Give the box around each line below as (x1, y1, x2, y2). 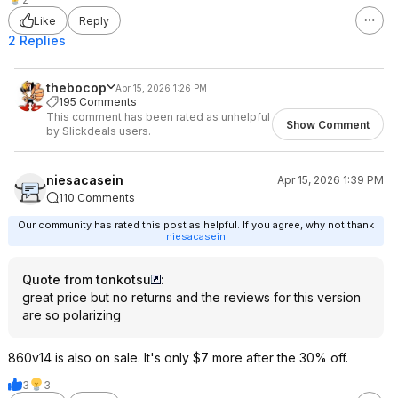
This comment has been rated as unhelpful (46, 110, 270, 123)
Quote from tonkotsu (22, 272, 151, 287)
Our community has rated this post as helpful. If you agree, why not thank (18, 219, 374, 231)
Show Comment (286, 117, 370, 131)
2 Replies (8, 33, 66, 48)
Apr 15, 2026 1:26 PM (115, 82, 207, 93)
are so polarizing (22, 307, 121, 322)
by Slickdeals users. (46, 124, 151, 138)
